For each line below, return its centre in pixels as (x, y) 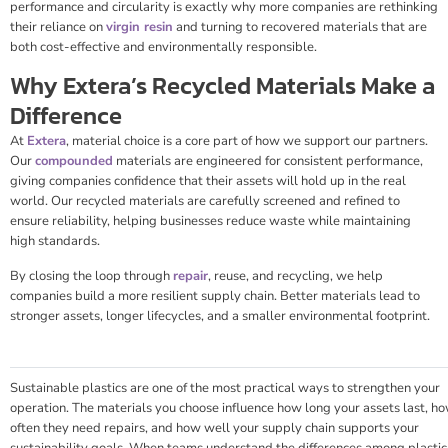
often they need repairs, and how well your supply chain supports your (214, 427)
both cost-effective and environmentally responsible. (163, 47)
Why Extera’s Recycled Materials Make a (222, 86)
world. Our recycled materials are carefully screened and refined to (205, 201)
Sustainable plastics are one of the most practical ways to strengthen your (225, 387)
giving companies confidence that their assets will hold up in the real (208, 181)
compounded (74, 161)
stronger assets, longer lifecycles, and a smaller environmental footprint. (220, 315)
